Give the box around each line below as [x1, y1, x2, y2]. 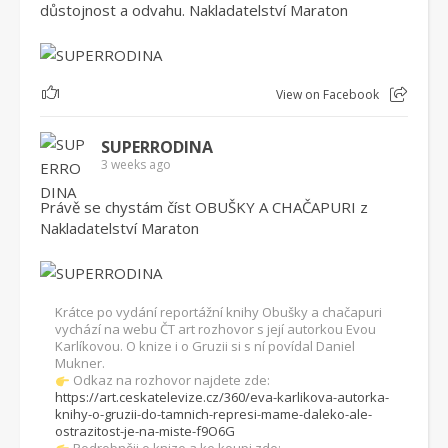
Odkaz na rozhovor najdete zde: [69, 370, 270, 389]
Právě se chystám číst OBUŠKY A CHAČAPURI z [40, 196, 368, 217]
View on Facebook [276, 85, 379, 103]
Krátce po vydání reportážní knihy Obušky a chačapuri [55, 302, 382, 321]
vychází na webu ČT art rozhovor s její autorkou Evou [55, 319, 376, 338]
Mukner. [55, 353, 105, 372]
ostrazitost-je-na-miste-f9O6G [55, 421, 235, 440]
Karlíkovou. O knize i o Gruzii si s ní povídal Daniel [55, 336, 355, 355]
